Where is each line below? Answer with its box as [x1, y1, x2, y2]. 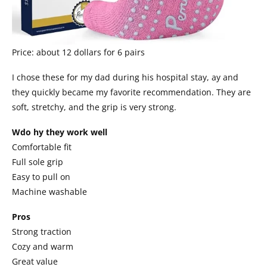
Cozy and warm [12, 241, 73, 253]
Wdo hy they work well [12, 126, 107, 138]
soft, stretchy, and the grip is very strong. [12, 101, 176, 113]
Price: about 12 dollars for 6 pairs [12, 46, 145, 58]
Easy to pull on [12, 171, 70, 183]
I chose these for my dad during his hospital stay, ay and [12, 72, 238, 83]
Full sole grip [12, 156, 63, 168]
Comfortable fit [12, 141, 72, 153]
